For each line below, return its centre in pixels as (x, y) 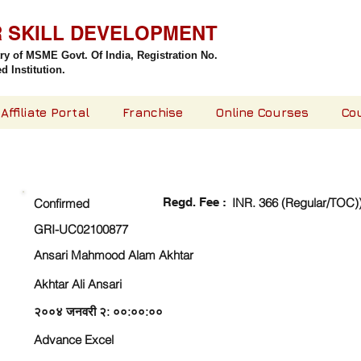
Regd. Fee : (195, 202)
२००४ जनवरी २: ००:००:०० (98, 311)
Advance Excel (74, 340)
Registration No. (177, 55)
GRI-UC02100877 (81, 229)
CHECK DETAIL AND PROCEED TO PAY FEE (181, 172)
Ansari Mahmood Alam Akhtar (114, 255)
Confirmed (62, 203)
